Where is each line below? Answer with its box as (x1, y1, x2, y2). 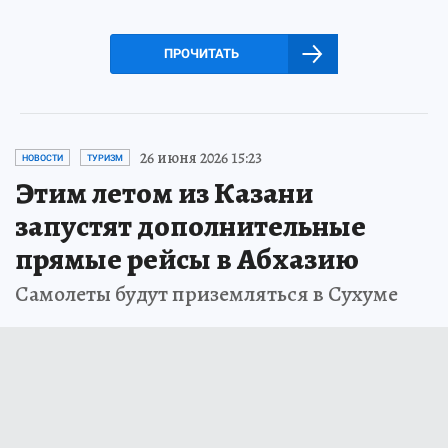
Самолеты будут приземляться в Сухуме (15, 278, 398, 309)
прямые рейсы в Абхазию (15, 238, 359, 279)
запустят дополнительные (15, 205, 366, 246)
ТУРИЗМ (87, 152, 123, 163)
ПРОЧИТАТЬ (163, 45, 239, 61)
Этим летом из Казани (15, 172, 313, 213)
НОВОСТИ (22, 152, 63, 163)
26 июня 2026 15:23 (140, 146, 262, 169)
